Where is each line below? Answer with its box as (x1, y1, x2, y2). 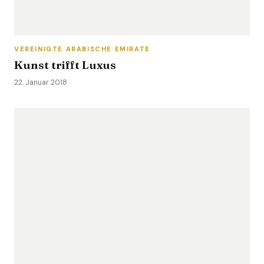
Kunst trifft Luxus (14, 58, 116, 72)
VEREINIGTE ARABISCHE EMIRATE (14, 45, 150, 53)
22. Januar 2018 (14, 78, 67, 87)
